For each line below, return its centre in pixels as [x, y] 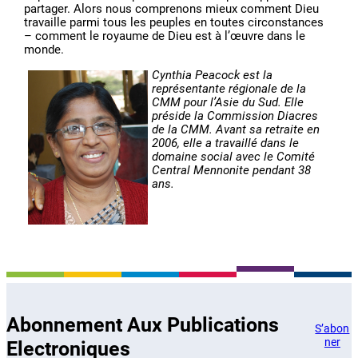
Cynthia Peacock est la [213, 76]
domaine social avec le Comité [234, 157]
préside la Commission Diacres [235, 116]
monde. [44, 50]
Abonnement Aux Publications [143, 324]
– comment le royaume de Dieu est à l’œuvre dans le [165, 36]
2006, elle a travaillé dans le [226, 143]
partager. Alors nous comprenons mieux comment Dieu [172, 9]
